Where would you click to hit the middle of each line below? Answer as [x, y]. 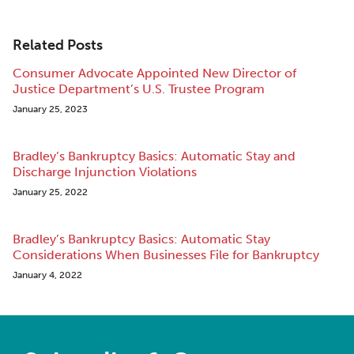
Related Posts [58, 45]
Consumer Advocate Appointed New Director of [154, 73]
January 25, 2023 [50, 109]
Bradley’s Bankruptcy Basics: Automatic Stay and [154, 156]
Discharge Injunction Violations [105, 172]
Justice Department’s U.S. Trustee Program [139, 89]
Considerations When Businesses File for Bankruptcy [166, 255]
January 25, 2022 [50, 192]
